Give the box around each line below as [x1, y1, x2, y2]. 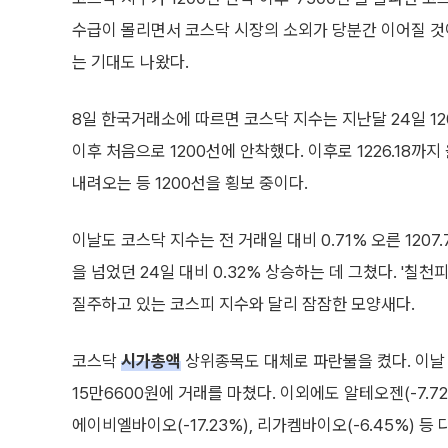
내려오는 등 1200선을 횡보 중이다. [72, 173, 308, 193]
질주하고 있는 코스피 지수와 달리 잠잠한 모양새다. [72, 294, 415, 314]
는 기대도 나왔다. [72, 52, 189, 72]
